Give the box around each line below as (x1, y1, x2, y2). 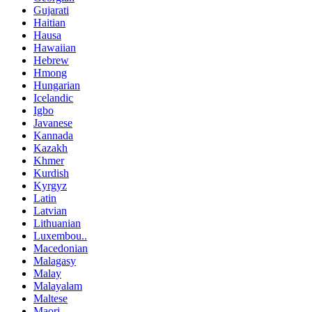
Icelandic (33, 91, 73, 104)
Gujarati (33, 3, 69, 16)
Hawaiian (33, 41, 76, 54)
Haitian (33, 16, 65, 29)
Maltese (33, 292, 68, 304)
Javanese (33, 116, 72, 129)
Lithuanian (33, 217, 81, 229)
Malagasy (33, 254, 76, 267)
